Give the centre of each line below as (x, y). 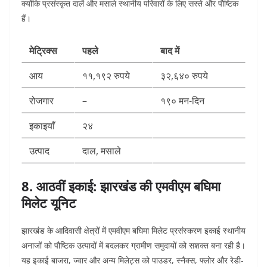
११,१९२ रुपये (106, 76)
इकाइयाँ (42, 126)
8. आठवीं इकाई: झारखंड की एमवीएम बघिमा (121, 186)
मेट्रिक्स (43, 51)
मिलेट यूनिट (49, 203)
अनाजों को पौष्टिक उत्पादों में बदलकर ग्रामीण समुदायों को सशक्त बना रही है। (133, 246)
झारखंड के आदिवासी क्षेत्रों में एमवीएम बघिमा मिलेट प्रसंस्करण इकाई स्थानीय (133, 231)
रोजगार (41, 101)
